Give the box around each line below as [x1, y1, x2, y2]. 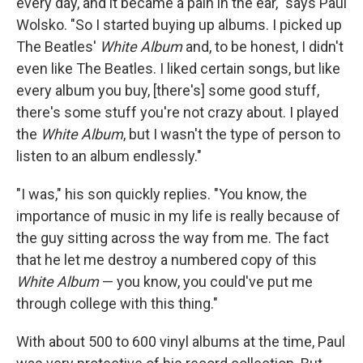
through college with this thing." [16, 295, 218, 313]
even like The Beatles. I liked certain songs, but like [16, 60, 340, 78]
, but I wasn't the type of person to [123, 126, 340, 143]
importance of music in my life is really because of [16, 207, 340, 225]
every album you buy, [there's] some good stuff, [16, 82, 319, 100]
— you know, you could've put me [99, 273, 313, 291]
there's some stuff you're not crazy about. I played [16, 104, 339, 122]
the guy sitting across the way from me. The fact [16, 229, 329, 247]
